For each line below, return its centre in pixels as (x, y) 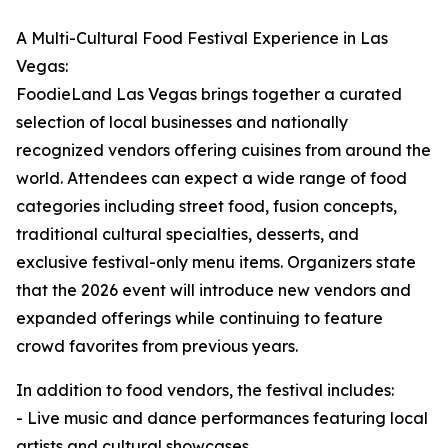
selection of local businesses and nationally (182, 122)
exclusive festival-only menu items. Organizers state (216, 262)
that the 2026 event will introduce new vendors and (213, 290)
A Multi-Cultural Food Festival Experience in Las (202, 38)
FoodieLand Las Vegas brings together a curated (209, 94)
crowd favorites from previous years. (157, 346)
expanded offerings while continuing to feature (199, 318)
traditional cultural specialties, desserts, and (187, 234)
